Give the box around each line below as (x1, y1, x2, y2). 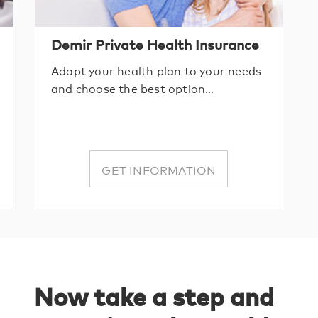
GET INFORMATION (102, 160, 216, 177)
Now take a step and (33, 279, 274, 312)
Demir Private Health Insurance (50, 35, 259, 54)
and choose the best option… (50, 79, 214, 97)
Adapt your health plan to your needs (50, 62, 262, 79)
